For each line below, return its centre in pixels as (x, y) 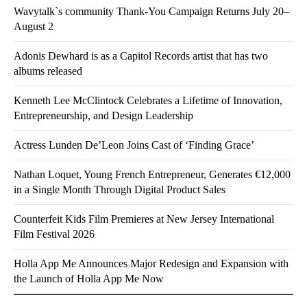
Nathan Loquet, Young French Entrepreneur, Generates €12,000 (152, 175)
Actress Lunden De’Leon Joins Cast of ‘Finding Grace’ (134, 145)
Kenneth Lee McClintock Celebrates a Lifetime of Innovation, (148, 101)
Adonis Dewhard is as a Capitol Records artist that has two (141, 56)
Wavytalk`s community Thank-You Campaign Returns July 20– (151, 12)
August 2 (34, 27)
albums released (48, 71)
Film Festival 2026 (54, 234)
